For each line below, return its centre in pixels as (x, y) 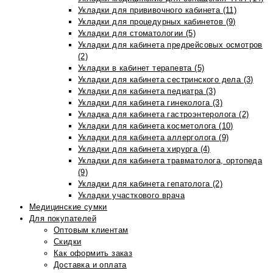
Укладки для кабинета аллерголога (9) (154, 137)
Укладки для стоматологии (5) (137, 33)
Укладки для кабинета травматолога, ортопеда (170, 161)
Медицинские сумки (68, 207)
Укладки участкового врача (131, 195)
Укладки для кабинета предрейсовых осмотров (170, 45)
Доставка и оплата (90, 265)
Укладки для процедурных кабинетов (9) (157, 22)
